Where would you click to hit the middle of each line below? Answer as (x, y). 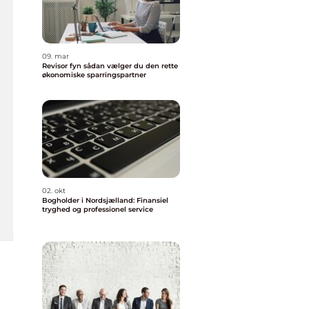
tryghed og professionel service (98, 209)
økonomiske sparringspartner (94, 75)
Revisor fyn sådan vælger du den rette (63, 66)
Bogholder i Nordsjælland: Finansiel (105, 200)
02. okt (54, 191)
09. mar (56, 56)
